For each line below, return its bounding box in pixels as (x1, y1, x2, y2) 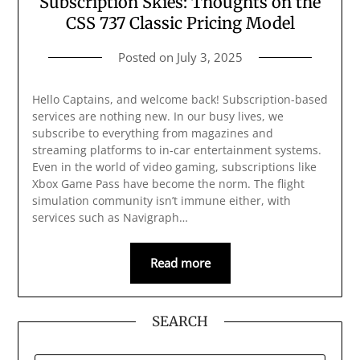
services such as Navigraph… (31, 210, 188, 226)
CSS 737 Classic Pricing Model (65, 13, 295, 34)
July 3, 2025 (176, 49, 243, 66)
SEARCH (152, 313, 208, 331)
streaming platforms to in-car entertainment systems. (31, 142, 321, 158)
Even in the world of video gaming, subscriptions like (31, 159, 317, 175)
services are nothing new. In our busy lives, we (31, 108, 284, 125)
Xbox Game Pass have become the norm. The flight (31, 176, 305, 192)
